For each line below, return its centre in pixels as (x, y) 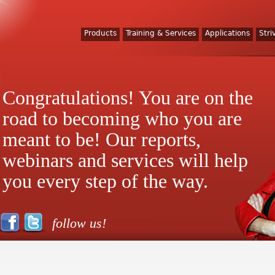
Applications (227, 33)
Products (100, 33)
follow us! (79, 223)
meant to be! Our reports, (102, 139)
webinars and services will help (125, 160)
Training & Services (161, 33)
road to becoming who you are (122, 118)
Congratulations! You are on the (128, 98)
